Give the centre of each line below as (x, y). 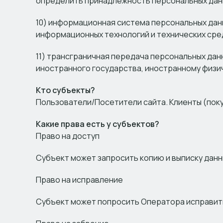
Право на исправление (79, 180)
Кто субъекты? (65, 90)
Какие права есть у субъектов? (98, 124)
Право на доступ (68, 136)
